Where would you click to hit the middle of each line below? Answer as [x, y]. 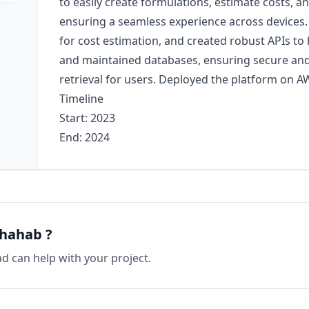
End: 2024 [84, 137]
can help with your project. [80, 258]
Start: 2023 [87, 118]
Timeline [81, 99]
